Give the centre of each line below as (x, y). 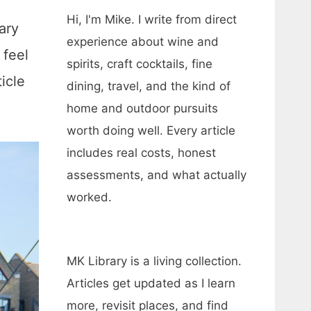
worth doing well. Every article (151, 131)
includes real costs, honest (141, 153)
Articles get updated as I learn (151, 283)
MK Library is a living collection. (154, 261)
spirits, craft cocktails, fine (140, 64)
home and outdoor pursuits (142, 108)
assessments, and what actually (157, 175)
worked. (89, 197)
